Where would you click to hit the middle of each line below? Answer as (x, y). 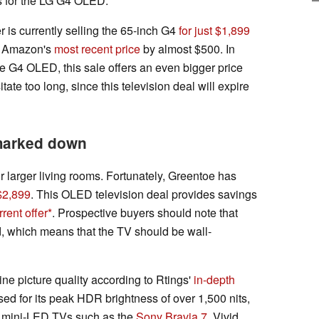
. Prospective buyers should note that (145, 212)
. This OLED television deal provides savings (144, 194)
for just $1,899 (214, 30)
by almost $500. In (188, 48)
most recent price (97, 48)
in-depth (214, 279)
